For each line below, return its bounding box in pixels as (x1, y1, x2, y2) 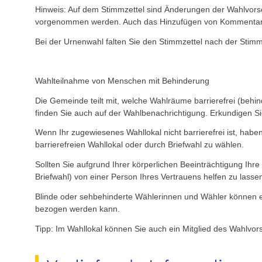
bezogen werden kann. (35, 204, 120, 213)
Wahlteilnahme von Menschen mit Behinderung (35, 76, 209, 85)
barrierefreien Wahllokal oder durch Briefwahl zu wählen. (35, 140, 244, 150)
